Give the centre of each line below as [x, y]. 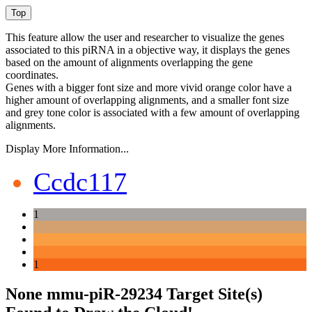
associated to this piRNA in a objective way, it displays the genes [148, 49]
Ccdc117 [80, 181]
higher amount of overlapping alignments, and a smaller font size [147, 100]
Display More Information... [67, 148]
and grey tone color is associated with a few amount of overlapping [153, 112]
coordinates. [32, 75]
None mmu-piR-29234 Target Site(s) [134, 294]
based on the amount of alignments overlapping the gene [129, 62]
